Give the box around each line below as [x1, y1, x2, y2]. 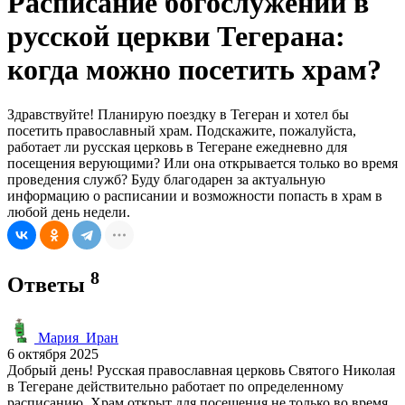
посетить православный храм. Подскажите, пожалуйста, [7, 122, 356, 138]
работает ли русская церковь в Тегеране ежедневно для [7, 138, 347, 155]
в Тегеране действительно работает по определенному [7, 378, 344, 394]
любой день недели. [7, 203, 130, 220]
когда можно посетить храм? [7, 53, 381, 87]
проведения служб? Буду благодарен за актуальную [7, 171, 325, 187]
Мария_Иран [34, 329, 118, 345]
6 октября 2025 [7, 345, 99, 362]
